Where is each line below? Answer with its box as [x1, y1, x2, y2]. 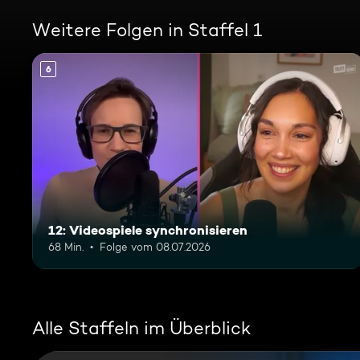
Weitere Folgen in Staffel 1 [32, 19, 262, 40]
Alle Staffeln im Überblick [32, 317, 251, 338]
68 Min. [48, 239, 84, 253]
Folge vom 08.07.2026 [100, 239, 211, 253]
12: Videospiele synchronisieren [48, 221, 247, 238]
